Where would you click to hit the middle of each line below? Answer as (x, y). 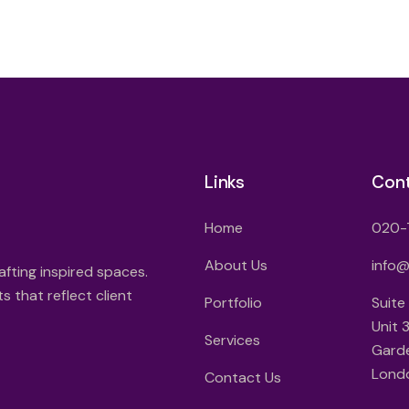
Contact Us (243, 377)
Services (232, 340)
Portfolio (233, 302)
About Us (236, 265)
